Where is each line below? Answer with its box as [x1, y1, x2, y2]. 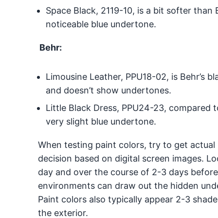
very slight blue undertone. [45, 116, 158, 127]
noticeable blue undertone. [45, 19, 158, 30]
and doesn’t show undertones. [45, 85, 173, 96]
